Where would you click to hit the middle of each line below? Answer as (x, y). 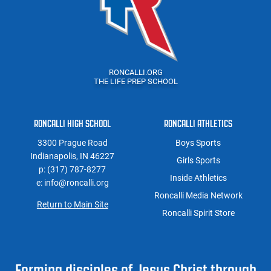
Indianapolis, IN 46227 (73, 156)
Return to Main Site (72, 204)
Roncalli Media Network (198, 195)
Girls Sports (198, 160)
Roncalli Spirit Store (198, 213)
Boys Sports (198, 142)
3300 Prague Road (72, 142)
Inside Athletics (198, 178)
